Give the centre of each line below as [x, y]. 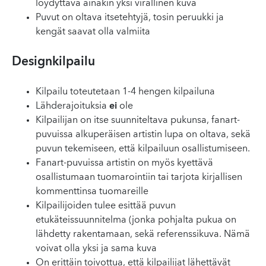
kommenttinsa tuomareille [92, 192]
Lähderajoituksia [72, 106]
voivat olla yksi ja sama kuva [96, 249]
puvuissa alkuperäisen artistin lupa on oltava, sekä [143, 135]
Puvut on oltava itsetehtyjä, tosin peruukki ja [130, 18]
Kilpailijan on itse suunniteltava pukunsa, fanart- [138, 121]
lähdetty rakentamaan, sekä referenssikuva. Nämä [143, 235]
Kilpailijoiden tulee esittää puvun [106, 206]
